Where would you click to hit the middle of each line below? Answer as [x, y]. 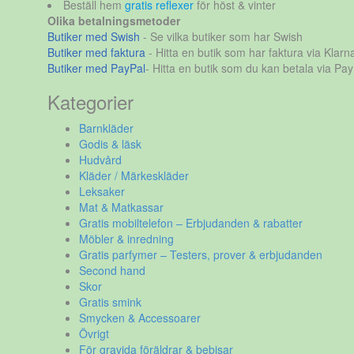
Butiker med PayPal [96, 68]
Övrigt [94, 333]
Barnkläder [106, 128]
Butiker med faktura [96, 52]
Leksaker [102, 191]
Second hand [112, 270]
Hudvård [100, 160]
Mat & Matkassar [121, 207]
